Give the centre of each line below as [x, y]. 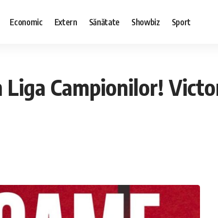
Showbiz [145, 22]
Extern [66, 22]
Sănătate [104, 22]
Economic [26, 22]
